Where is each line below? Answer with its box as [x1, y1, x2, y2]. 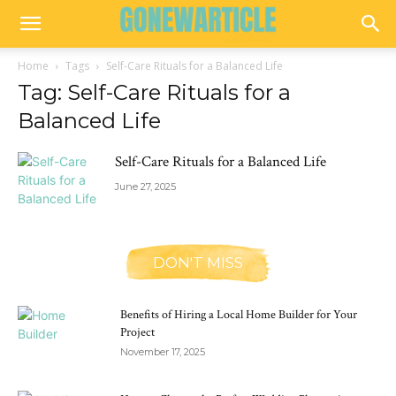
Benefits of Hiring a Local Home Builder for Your [120, 307, 357, 323]
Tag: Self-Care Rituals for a [18, 80, 291, 105]
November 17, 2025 [120, 346, 205, 358]
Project [120, 324, 155, 340]
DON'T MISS [153, 254, 243, 271]
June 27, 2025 [115, 180, 176, 193]
